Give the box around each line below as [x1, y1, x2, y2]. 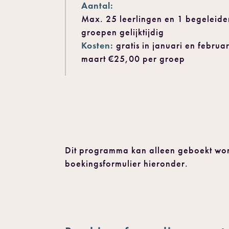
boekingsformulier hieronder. [65, 158, 193, 169]
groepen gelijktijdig [81, 27, 164, 38]
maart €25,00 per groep [81, 53, 188, 64]
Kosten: [81, 40, 116, 51]
